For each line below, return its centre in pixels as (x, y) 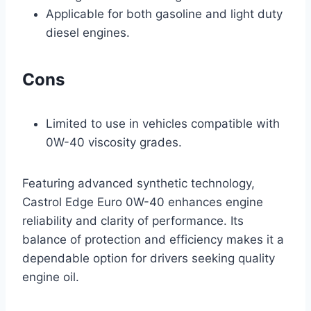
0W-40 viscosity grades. (114, 142)
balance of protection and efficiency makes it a (153, 239)
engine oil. (51, 277)
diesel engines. (88, 32)
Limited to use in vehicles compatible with (163, 123)
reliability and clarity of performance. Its (133, 220)
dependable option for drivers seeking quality (149, 258)
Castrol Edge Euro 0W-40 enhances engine (143, 202)
